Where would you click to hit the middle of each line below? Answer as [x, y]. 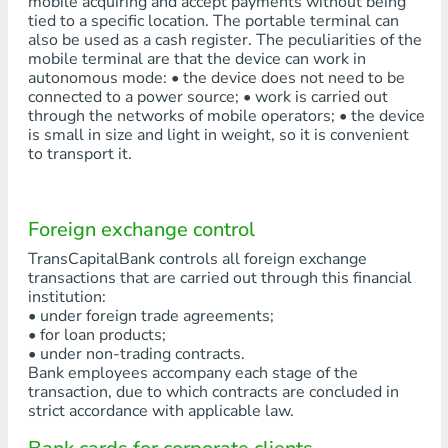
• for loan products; [96, 335]
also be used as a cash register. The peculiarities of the [224, 40]
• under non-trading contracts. [136, 354]
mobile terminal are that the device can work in [196, 59]
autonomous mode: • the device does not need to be [216, 78]
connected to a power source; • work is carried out [207, 97]
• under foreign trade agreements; [150, 316]
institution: [66, 297]
